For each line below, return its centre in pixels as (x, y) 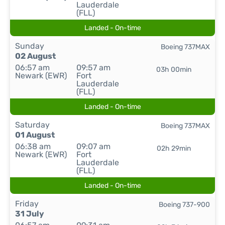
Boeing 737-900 (184, 205)
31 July (30, 214)
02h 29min (174, 148)
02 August (35, 56)
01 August (35, 135)
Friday (27, 204)
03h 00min (174, 70)
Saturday (32, 125)
